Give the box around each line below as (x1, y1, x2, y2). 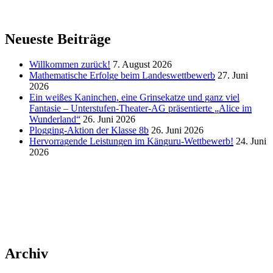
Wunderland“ (29, 114, 80, 125)
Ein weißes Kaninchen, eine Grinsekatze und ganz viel (29, 92, 239, 103)
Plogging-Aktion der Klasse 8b (29, 125, 149, 136)
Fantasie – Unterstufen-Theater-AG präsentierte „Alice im (29, 103, 252, 114)
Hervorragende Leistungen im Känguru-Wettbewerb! (29, 136, 233, 147)
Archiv (5, 246, 48, 262)
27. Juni (218, 70, 248, 81)
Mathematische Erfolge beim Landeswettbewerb (29, 70, 215, 81)
